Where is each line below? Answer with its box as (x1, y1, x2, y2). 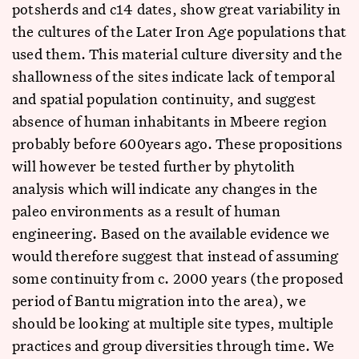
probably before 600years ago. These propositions (12, 134, 343, 153)
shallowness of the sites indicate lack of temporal (12, 67, 336, 86)
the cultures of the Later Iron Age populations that (12, 22, 347, 41)
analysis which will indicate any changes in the (12, 179, 318, 198)
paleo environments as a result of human (12, 201, 280, 220)
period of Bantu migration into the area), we (12, 291, 306, 310)
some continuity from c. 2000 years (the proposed (12, 268, 344, 288)
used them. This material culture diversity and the (12, 44, 343, 63)
